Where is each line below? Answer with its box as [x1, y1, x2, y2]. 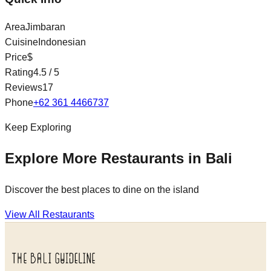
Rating [5, 67, 33, 77]
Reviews [5, 82, 42, 93]
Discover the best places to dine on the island [5, 184, 199, 195]
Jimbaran [25, 21, 65, 32]
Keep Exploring [5, 122, 71, 132]
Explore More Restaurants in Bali [5, 149, 232, 166]
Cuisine [5, 36, 38, 47]
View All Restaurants [5, 209, 94, 220]
